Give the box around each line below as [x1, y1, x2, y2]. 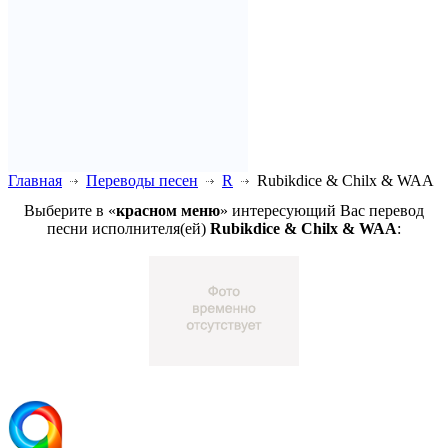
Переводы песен [86, 171, 198, 189]
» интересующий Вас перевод [220, 201, 424, 219]
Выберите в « [24, 201, 116, 219]
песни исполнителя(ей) [47, 219, 210, 237]
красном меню [116, 201, 220, 219]
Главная [8, 171, 62, 189]
